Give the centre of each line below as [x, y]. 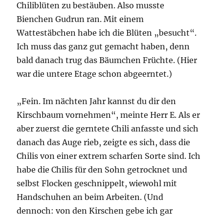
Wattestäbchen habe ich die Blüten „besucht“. [107, 33]
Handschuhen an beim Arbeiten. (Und [90, 197]
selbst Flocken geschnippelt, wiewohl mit [97, 183]
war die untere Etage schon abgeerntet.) [95, 74]
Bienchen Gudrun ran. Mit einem [80, 19]
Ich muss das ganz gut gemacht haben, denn [103, 46]
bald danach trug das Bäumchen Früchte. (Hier [107, 60]
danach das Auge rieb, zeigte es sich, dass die [104, 142]
